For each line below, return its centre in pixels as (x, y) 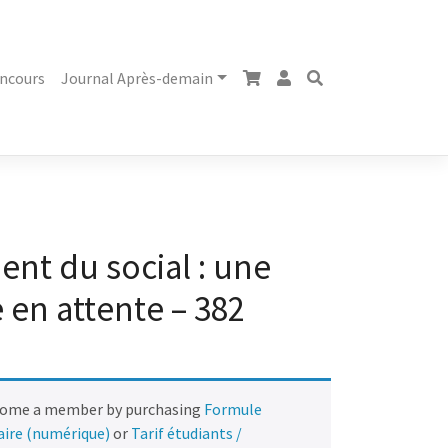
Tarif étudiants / (187, 433)
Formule (233, 409)
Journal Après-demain (137, 78)
